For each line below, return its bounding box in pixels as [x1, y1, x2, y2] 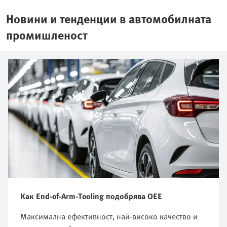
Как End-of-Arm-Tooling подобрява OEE [20, 190, 162, 203]
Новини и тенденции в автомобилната [6, 10, 211, 28]
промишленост [6, 26, 87, 44]
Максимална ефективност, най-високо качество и [20, 210, 198, 223]
